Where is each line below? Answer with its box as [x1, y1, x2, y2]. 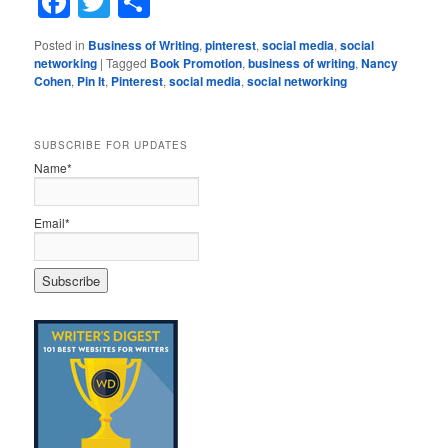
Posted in [34, 35, 86, 53]
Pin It [77, 71, 106, 90]
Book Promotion [150, 53, 243, 72]
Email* [34, 214, 71, 232]
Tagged [106, 53, 148, 71]
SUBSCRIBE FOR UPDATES [34, 138, 189, 153]
